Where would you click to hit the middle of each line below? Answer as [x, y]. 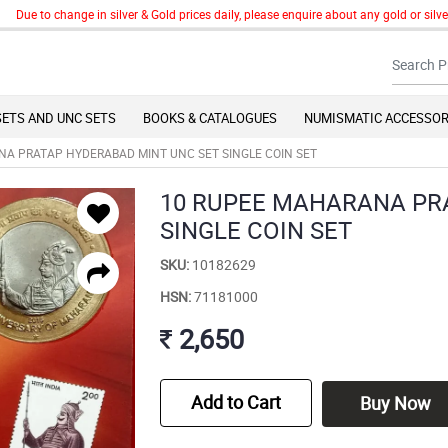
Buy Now [395, 403]
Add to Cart [236, 402]
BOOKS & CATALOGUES [210, 118]
